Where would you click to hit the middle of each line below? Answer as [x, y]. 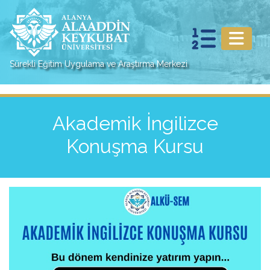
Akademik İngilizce [135, 123]
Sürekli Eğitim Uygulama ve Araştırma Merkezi [99, 64]
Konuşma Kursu [135, 146]
